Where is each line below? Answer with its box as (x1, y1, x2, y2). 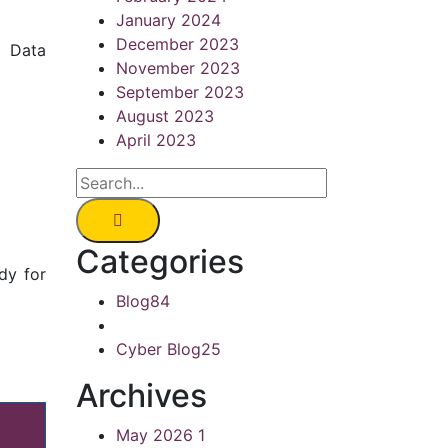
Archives (76, 376, 207, 415)
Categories (76, 242, 244, 281)
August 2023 (116, 106, 214, 126)
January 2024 (116, 10, 221, 30)
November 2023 (116, 58, 240, 78)
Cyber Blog (116, 339, 201, 359)
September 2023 (116, 82, 244, 102)
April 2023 (116, 130, 196, 150)
